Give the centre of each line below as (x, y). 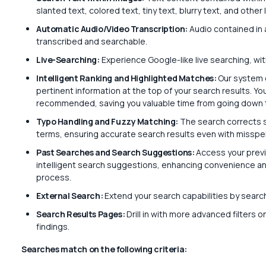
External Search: (69, 196)
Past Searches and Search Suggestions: (115, 153)
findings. (53, 227)
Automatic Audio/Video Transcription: (112, 29)
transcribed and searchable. (91, 42)
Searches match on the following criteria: (104, 249)
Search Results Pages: (80, 214)
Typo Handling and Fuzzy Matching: (107, 122)
